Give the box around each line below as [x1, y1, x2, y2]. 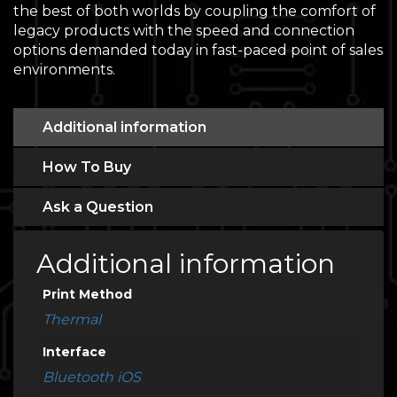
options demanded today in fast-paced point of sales [13, 42, 383, 58]
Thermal [43, 311, 101, 328]
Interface [43, 344, 106, 360]
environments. [13, 61, 115, 78]
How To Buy [43, 159, 131, 175]
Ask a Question [43, 198, 153, 215]
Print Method [43, 286, 132, 302]
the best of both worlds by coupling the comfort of [13, 3, 376, 19]
